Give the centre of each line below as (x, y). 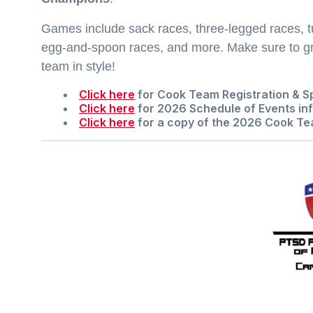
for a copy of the (185, 122)
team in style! (78, 66)
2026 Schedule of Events (226, 108)
